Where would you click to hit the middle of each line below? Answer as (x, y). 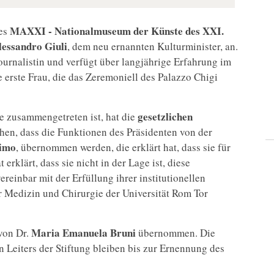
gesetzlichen (164, 117)
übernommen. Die (176, 233)
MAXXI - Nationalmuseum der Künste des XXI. (117, 31)
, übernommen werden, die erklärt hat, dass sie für (123, 147)
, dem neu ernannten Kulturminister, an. (153, 46)
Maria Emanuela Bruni (83, 233)
